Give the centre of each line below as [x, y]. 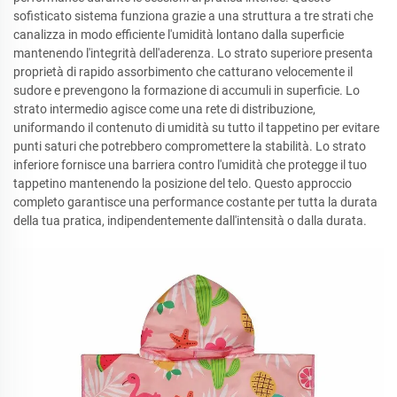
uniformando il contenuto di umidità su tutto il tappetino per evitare [196, 128]
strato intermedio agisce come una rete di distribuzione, [164, 109]
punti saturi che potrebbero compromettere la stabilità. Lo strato [190, 146]
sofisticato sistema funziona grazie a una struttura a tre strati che [193, 16]
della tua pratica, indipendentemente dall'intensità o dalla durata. [190, 221]
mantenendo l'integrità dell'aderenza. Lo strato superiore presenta [193, 53]
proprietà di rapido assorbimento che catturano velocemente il [183, 72]
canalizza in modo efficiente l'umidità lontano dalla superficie [179, 35]
